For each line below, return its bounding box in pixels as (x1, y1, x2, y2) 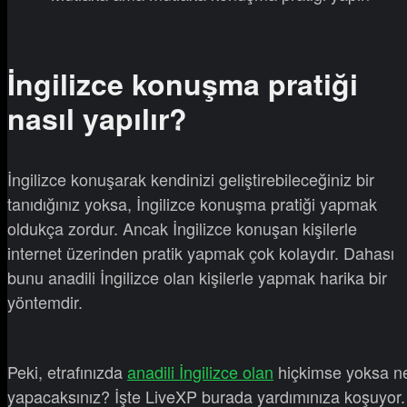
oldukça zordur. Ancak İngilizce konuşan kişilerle (7, 215, 357, 240)
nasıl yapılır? (7, 97, 187, 140)
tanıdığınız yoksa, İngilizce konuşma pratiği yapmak (7, 191, 377, 215)
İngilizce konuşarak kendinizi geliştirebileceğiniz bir (7, 166, 374, 191)
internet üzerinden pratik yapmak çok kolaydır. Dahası (7, 240, 394, 264)
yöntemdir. (7, 289, 83, 313)
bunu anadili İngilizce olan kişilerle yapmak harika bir (7, 264, 387, 289)
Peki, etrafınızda (7, 359, 127, 383)
